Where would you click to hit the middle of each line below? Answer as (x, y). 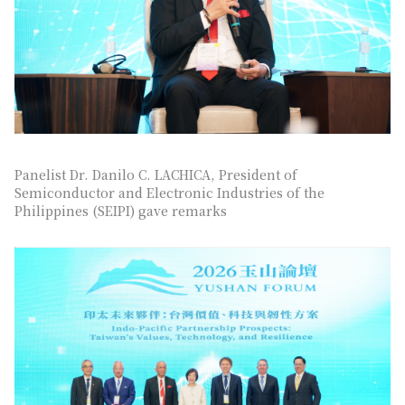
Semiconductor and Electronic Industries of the (170, 192)
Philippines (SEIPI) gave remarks (121, 210)
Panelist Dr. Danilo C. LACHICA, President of (156, 174)
